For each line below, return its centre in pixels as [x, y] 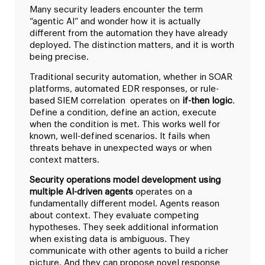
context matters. [64, 160]
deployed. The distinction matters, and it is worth [132, 45]
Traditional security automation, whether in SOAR [131, 77]
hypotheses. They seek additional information [124, 228]
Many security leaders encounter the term [116, 9]
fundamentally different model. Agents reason [125, 204]
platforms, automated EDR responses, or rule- [124, 89]
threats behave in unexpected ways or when [121, 148]
